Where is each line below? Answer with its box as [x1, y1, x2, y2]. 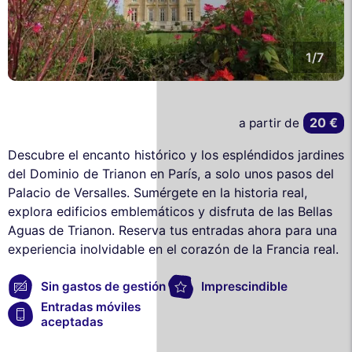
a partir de [239, 115, 300, 131]
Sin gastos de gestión [41, 279, 166, 295]
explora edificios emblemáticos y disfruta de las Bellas [8, 203, 332, 219]
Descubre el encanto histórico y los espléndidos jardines [8, 146, 344, 163]
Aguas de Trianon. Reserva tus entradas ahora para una [8, 222, 337, 238]
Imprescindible [201, 279, 288, 295]
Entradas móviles [41, 299, 141, 314]
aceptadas [41, 313, 103, 329]
